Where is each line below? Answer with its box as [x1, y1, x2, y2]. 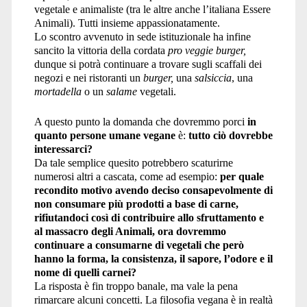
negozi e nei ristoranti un [34, 71, 143, 84]
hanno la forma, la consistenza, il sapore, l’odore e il [34, 252, 273, 265]
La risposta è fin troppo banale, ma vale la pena [34, 280, 238, 292]
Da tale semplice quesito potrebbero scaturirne [34, 156, 233, 169]
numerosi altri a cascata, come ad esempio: [34, 170, 220, 182]
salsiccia [194, 71, 232, 84]
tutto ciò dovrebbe [188, 129, 273, 141]
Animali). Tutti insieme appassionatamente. [34, 16, 220, 29]
